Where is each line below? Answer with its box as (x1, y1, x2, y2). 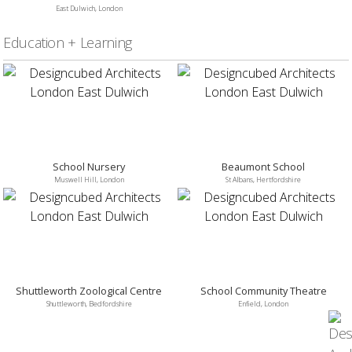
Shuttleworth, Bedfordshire (46, 299, 132, 309)
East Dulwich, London (55, 3, 123, 13)
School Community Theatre (200, 284, 327, 298)
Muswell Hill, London (53, 174, 124, 185)
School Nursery (53, 159, 125, 174)
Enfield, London (238, 299, 288, 309)
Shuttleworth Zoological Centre (16, 284, 162, 298)
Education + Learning (3, 33, 132, 52)
